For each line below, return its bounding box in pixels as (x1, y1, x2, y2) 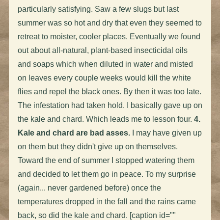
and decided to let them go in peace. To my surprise (17, 169, 196, 178)
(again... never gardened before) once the (17, 183, 161, 192)
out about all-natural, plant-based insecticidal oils (17, 46, 188, 55)
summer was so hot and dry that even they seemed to (17, 18, 202, 27)
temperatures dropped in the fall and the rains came (17, 197, 196, 206)
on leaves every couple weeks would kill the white (17, 73, 191, 82)
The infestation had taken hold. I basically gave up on (17, 101, 202, 110)
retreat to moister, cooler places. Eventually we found (17, 32, 200, 41)
